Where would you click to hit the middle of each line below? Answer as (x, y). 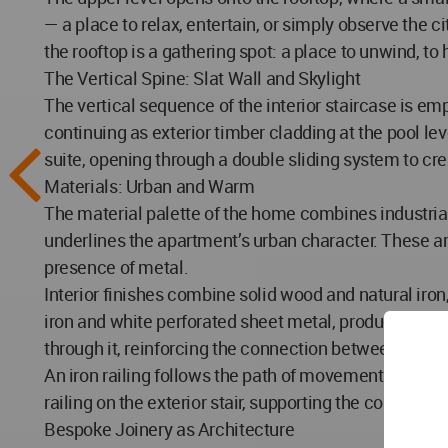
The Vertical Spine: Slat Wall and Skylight (202, 78)
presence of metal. (116, 267)
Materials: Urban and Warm (149, 186)
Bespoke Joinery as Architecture (169, 429)
